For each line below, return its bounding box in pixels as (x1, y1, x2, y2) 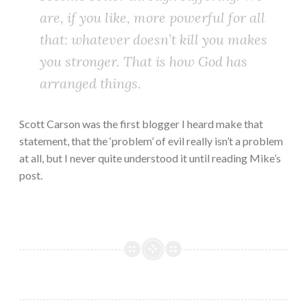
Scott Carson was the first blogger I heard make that (19, 117, 263, 131)
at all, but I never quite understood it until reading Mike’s (19, 151, 281, 165)
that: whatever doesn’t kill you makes (40, 31, 267, 49)
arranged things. (40, 75, 141, 93)
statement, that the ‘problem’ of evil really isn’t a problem (19, 134, 283, 148)
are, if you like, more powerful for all (40, 9, 265, 27)
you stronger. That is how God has (40, 53, 247, 71)
